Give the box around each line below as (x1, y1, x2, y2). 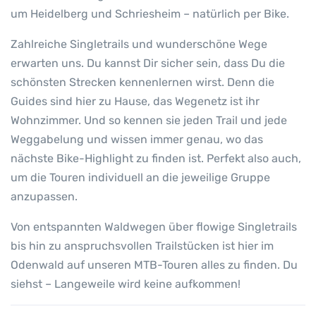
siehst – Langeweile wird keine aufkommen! (11, 277, 241, 291)
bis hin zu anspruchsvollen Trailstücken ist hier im (11, 239, 274, 253)
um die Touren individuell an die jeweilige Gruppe (11, 171, 270, 185)
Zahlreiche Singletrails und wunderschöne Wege (11, 37, 267, 51)
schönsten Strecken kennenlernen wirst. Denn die (11, 75, 274, 90)
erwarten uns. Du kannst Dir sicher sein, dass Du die (11, 56, 285, 71)
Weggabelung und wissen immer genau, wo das (11, 133, 263, 147)
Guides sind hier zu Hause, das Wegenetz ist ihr (11, 95, 260, 109)
